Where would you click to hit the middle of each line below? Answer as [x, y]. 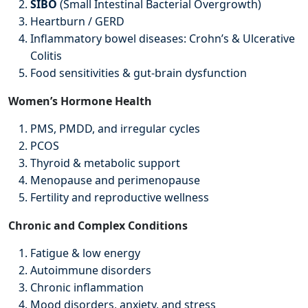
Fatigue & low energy [85, 253]
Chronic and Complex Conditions [98, 226]
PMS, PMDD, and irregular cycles [115, 129]
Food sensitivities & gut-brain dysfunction [139, 73]
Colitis [46, 56]
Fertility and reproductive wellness [120, 198]
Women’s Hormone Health [80, 101]
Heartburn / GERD [77, 22]
